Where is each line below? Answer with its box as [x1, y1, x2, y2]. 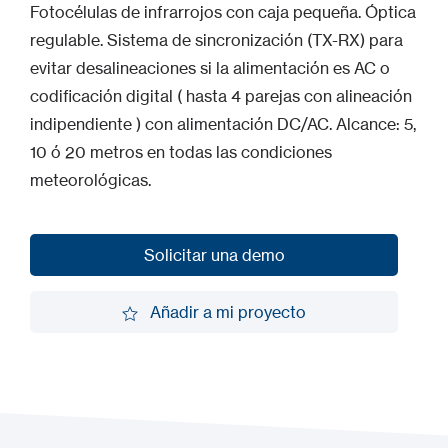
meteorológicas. [30, 170, 151, 190]
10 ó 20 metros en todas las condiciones [30, 142, 332, 162]
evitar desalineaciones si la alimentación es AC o [30, 58, 390, 78]
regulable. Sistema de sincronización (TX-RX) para [30, 30, 403, 50]
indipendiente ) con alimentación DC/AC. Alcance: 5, [30, 114, 416, 134]
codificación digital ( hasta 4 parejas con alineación [30, 86, 412, 106]
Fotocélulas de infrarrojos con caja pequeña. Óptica [30, 2, 416, 22]
